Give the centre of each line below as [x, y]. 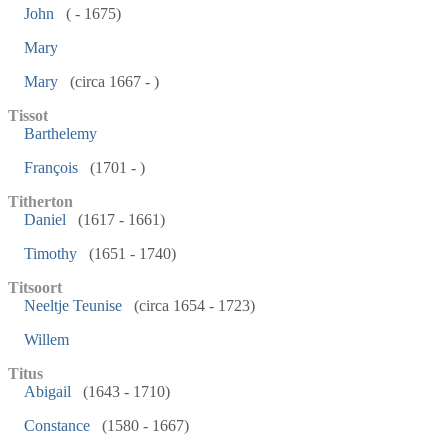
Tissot [28, 115]
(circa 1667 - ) [112, 81]
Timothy [50, 253]
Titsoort [35, 287]
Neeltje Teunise [73, 305]
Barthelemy [60, 133]
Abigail [47, 391]
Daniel [45, 219]
